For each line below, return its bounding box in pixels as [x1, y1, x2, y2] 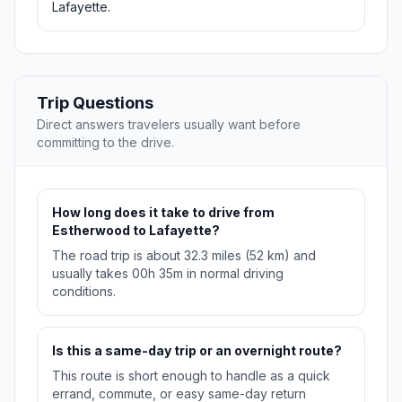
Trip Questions [37, 93, 153, 113]
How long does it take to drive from [52, 205, 275, 221]
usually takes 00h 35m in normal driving [52, 266, 284, 282]
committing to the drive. [37, 135, 174, 151]
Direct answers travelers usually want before [37, 117, 301, 133]
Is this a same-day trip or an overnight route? [52, 343, 342, 359]
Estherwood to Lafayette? [52, 223, 220, 239]
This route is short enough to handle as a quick [52, 368, 330, 384]
